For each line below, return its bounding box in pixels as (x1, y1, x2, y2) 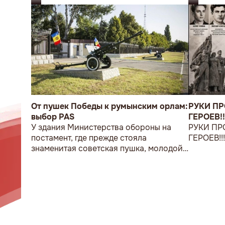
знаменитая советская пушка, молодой (31, 143, 183, 154)
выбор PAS (31, 111, 74, 122)
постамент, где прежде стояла (31, 132, 147, 143)
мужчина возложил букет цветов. (31, 153, 160, 164)
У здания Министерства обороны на (31, 122, 171, 133)
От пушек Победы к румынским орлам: (31, 100, 188, 111)
